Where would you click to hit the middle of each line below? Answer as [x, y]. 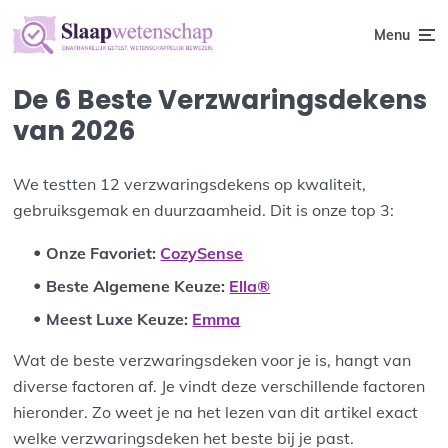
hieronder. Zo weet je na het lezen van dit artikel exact [216, 412]
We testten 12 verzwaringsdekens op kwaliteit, [190, 184]
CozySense [202, 253]
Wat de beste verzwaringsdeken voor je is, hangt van [212, 360]
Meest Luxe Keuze [115, 319]
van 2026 [74, 131]
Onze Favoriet [99, 253]
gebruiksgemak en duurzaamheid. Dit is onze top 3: [204, 210]
